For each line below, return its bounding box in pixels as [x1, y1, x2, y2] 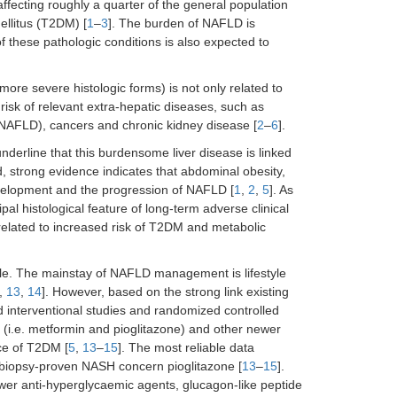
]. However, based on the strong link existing [42, 284, 289, 299]
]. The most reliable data [118, 340, 254, 354]
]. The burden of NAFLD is [108, 16, 255, 30]
